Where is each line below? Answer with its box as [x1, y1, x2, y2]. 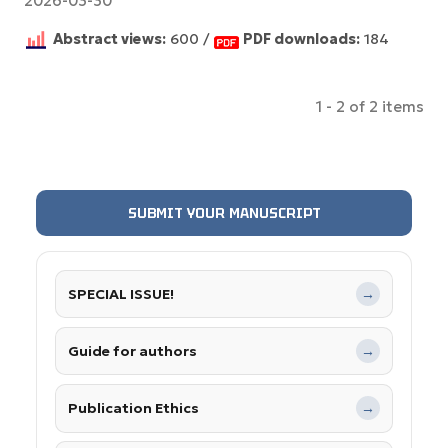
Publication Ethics [68, 398, 200, 417]
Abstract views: [53, 29, 166, 48]
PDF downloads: [243, 29, 360, 48]
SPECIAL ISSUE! [68, 284, 175, 303]
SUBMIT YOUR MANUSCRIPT [127, 204, 321, 223]
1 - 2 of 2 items [316, 97, 424, 117]
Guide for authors [68, 341, 198, 360]
